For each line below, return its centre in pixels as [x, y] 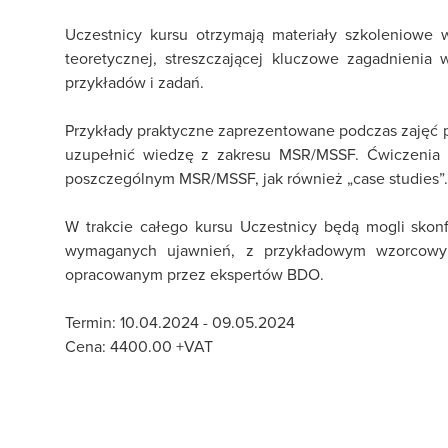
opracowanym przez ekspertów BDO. [194, 274]
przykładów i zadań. [134, 82]
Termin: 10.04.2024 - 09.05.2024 [180, 322]
